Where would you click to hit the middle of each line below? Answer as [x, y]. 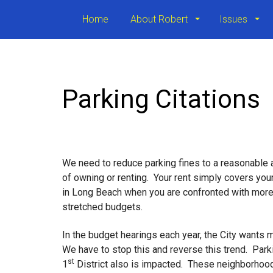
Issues [235, 19]
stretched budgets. [102, 207]
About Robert [160, 19]
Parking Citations [161, 99]
